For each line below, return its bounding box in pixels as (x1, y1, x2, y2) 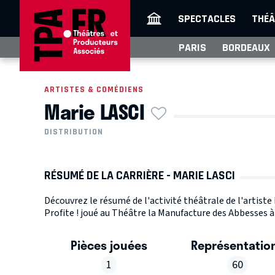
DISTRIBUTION (44, 127, 103, 137)
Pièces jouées (70, 236, 147, 255)
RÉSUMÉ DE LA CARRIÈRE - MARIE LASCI (44, 168, 235, 183)
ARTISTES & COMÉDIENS (44, 85, 144, 94)
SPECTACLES (178, 12, 236, 25)
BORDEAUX (222, 41, 270, 53)
